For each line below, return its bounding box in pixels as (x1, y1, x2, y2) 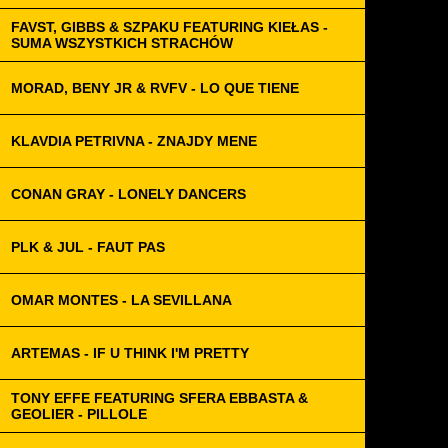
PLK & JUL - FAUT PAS (11, 239, 165, 255)
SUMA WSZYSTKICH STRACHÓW (11, 35, 233, 51)
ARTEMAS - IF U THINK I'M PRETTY (11, 345, 249, 361)
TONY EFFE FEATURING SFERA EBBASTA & (11, 390, 308, 406)
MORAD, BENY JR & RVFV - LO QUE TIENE (11, 80, 299, 96)
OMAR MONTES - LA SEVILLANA (11, 292, 232, 308)
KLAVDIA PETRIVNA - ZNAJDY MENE (11, 133, 257, 149)
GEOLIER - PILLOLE (11, 406, 147, 422)
